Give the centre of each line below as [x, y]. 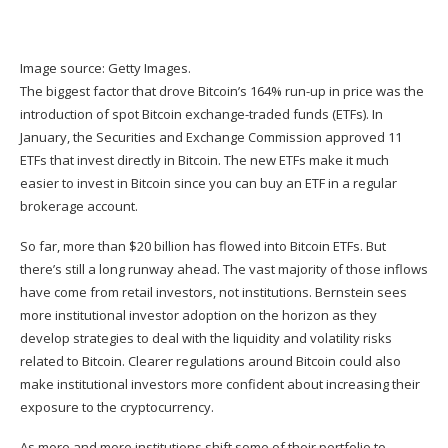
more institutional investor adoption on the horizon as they [198, 315]
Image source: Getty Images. [105, 68]
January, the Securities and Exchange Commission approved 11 [211, 137]
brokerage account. [79, 206]
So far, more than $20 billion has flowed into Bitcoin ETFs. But [203, 246]
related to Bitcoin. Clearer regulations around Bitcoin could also [210, 361]
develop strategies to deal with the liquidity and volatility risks [206, 338]
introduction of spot [81, 114]
